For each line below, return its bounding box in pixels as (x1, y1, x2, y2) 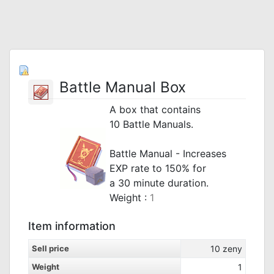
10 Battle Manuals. (109, 118, 193, 130)
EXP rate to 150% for (109, 162, 206, 174)
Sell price (32, 243, 69, 253)
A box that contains (109, 103, 201, 116)
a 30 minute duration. (109, 177, 209, 189)
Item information (28, 220, 116, 232)
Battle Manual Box (59, 78, 186, 96)
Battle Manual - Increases (109, 147, 226, 160)
